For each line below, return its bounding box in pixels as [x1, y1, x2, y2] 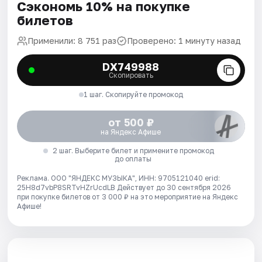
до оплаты [115, 154, 152, 163]
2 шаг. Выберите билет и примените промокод [52, 146, 214, 155]
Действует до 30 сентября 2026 [117, 182, 232, 192]
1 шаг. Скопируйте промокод [83, 89, 183, 99]
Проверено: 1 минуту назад [127, 35, 242, 46]
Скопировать [108, 70, 153, 80]
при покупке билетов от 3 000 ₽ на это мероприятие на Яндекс [17, 192, 239, 201]
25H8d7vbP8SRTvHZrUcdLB [17, 182, 118, 192]
